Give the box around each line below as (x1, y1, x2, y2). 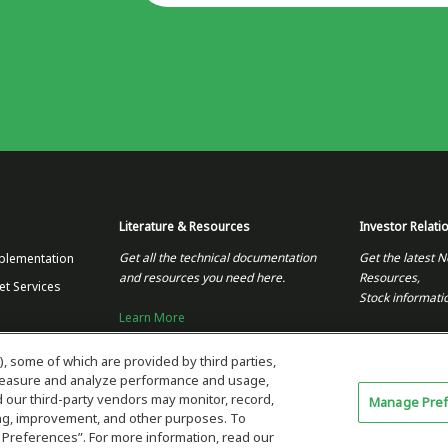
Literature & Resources (119, 218, 250, 236)
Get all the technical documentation (119, 249, 316, 267)
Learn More (119, 309, 185, 327)
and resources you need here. (119, 269, 285, 287)
